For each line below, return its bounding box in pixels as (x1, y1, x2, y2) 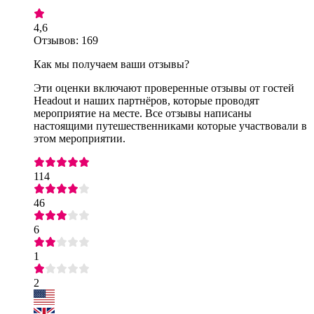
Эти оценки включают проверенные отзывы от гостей (34, 81, 294, 94)
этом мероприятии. (34, 132, 125, 144)
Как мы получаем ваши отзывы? (34, 57, 189, 70)
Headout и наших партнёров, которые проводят (34, 94, 259, 107)
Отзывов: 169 (34, 34, 98, 46)
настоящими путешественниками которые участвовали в (34, 119, 307, 132)
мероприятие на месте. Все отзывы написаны (34, 107, 252, 119)
